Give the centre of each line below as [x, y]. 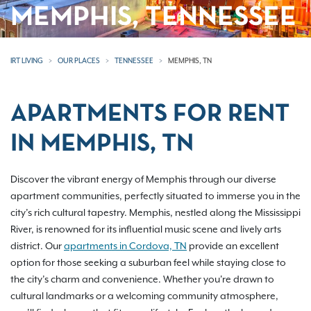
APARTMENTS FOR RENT [150, 115]
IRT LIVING [27, 60]
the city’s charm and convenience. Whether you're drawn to [142, 279]
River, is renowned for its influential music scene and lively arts [146, 229]
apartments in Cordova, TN [125, 246]
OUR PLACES [79, 60]
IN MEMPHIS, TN [102, 144]
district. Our [37, 246]
